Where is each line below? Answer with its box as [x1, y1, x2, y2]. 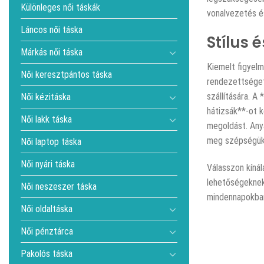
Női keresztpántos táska [21, 69, 112, 80]
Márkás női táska [21, 47, 82, 58]
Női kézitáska [21, 91, 71, 103]
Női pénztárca [21, 226, 73, 237]
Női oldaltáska [21, 203, 72, 214]
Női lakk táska [21, 114, 72, 125]
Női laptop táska [21, 136, 81, 147]
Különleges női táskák [21, 2, 100, 13]
